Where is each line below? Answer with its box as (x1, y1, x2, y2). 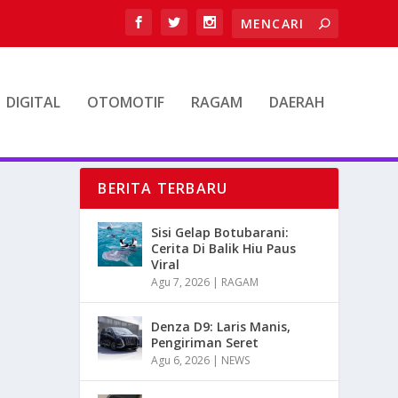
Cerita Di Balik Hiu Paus (151, 240, 297, 258)
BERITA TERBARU (98, 179, 228, 199)
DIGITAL (5, 92, 60, 112)
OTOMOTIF (86, 92, 164, 112)
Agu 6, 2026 (151, 353, 211, 369)
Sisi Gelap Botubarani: (151, 224, 290, 242)
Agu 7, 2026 (151, 275, 211, 291)
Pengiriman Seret (151, 334, 259, 352)
